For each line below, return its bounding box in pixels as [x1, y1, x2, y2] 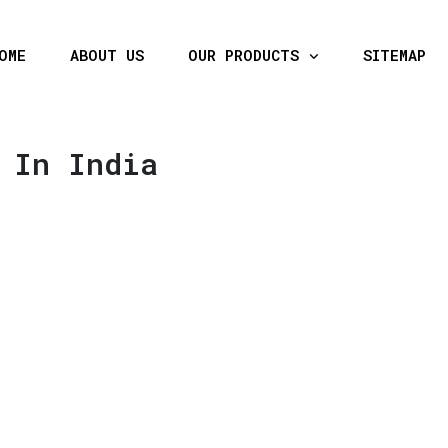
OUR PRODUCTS [188, 45, 308, 65]
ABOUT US [70, 45, 144, 65]
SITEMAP [363, 45, 426, 65]
